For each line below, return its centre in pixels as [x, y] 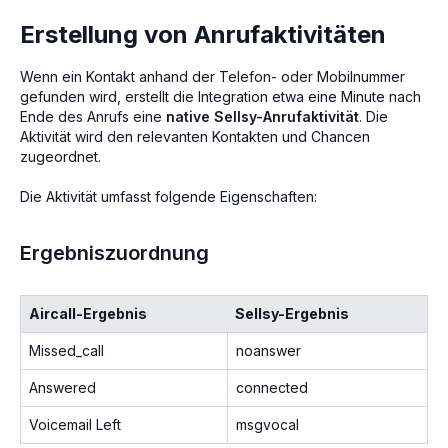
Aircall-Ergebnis [88, 313]
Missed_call [66, 350]
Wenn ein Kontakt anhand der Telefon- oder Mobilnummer [212, 76]
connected [272, 387]
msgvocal [267, 424]
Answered [62, 387]
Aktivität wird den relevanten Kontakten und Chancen [195, 136]
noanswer [268, 350]
